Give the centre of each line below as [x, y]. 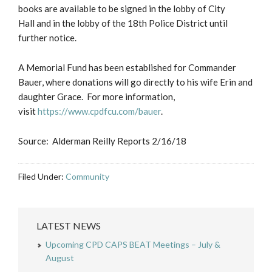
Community [87, 177]
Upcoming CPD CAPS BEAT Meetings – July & [133, 245]
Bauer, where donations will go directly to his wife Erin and [135, 82]
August [60, 258]
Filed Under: [42, 177]
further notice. [47, 38]
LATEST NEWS [69, 226]
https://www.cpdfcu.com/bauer [99, 111]
